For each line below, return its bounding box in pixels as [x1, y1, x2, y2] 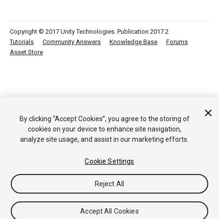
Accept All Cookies [80, 207, 139, 215]
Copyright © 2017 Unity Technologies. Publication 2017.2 [10, 28, 169, 35]
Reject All [94, 180, 125, 188]
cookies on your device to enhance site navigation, [27, 125, 181, 133]
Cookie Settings [85, 157, 134, 165]
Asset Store [10, 48, 43, 56]
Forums [166, 38, 188, 45]
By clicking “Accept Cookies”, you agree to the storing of [19, 115, 190, 123]
